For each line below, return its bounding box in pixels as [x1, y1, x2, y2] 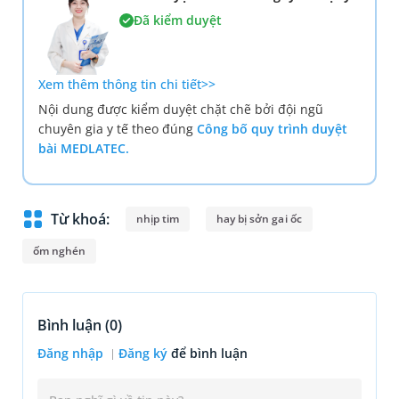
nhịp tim [136, 210, 180, 226]
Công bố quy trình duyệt [197, 119, 347, 137]
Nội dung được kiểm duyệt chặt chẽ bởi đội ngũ [38, 100, 323, 118]
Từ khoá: [51, 208, 110, 229]
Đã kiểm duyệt [133, 11, 222, 28]
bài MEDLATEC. [38, 139, 129, 157]
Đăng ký [118, 344, 167, 362]
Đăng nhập [37, 344, 107, 362]
